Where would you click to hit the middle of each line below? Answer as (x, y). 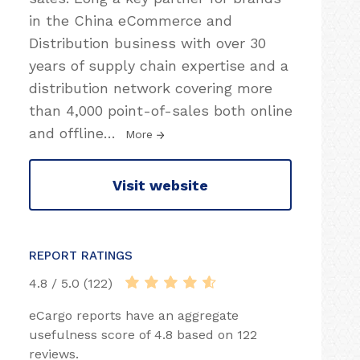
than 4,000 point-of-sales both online (161, 110)
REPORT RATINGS (81, 256)
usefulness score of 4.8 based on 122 (143, 335)
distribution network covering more (151, 88)
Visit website (160, 185)
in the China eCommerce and (131, 20)
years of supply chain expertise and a (159, 65)
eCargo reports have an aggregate (134, 315)
